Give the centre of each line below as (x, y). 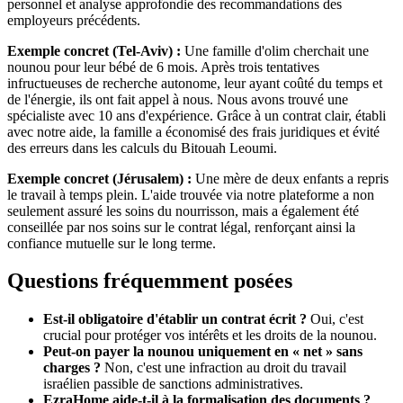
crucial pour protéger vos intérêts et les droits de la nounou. (210, 336)
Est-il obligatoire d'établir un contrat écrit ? (175, 319)
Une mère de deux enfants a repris (290, 178)
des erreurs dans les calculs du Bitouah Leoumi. (142, 148)
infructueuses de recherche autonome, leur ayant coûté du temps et (195, 83)
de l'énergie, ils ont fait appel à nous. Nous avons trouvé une (178, 99)
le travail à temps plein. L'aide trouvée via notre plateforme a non (191, 194)
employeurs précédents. (74, 20)
